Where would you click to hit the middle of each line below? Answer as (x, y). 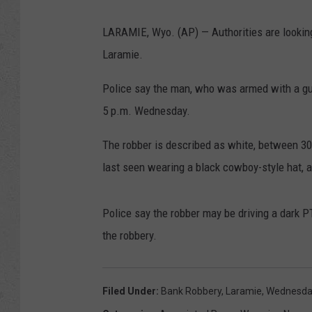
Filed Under (129, 291)
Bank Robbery (191, 291)
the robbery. (130, 235)
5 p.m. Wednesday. (146, 111)
